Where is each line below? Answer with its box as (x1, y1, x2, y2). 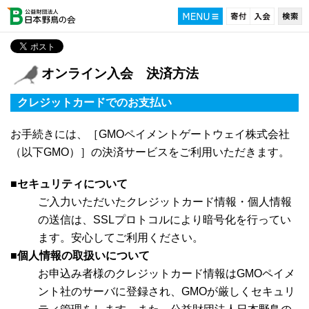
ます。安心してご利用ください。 (38, 232, 203, 243)
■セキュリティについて (10, 178, 128, 190)
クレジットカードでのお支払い (17, 97, 172, 108)
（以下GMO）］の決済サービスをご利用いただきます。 (10, 146, 290, 158)
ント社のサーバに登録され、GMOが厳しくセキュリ (38, 286, 295, 297)
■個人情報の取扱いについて (10, 250, 150, 261)
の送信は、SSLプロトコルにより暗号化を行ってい (38, 214, 291, 226)
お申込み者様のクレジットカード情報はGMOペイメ (38, 268, 295, 279)
